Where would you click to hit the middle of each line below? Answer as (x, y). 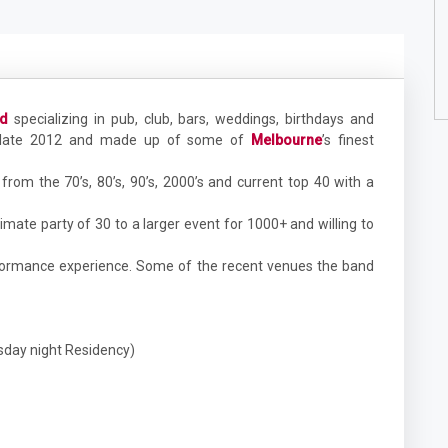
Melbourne (287, 140)
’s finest (348, 140)
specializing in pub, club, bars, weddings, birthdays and (191, 119)
